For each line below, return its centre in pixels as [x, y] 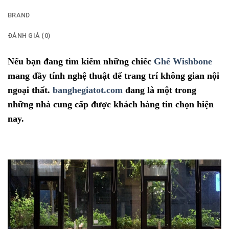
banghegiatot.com [88, 90]
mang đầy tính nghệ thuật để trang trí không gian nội [113, 75]
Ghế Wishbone [183, 61]
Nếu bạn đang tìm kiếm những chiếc [81, 61]
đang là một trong [159, 90]
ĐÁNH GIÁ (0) [29, 35]
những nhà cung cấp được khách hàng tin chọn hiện [111, 104]
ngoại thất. [30, 90]
